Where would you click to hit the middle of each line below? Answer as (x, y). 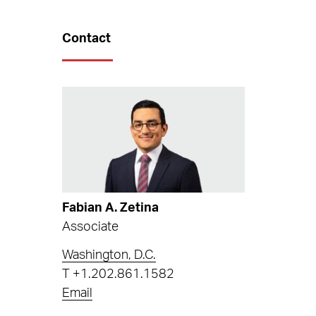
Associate (91, 227)
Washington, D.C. (109, 256)
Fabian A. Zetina (111, 208)
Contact (87, 39)
